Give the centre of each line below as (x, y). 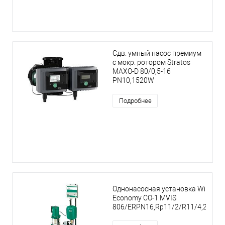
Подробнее (135, 101)
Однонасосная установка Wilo (162, 189)
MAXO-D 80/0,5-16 (142, 72)
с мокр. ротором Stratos (151, 63)
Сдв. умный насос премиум (157, 53)
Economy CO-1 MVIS (144, 198)
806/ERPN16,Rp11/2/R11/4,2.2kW (167, 207)
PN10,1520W (133, 81)
